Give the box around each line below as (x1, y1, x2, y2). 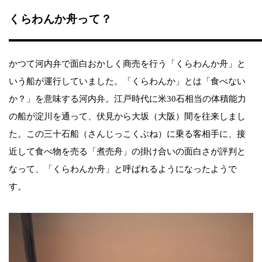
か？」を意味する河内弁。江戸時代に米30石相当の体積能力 (9, 94, 246, 104)
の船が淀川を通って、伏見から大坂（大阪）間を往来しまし (9, 111, 246, 121)
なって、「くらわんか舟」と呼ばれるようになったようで (9, 164, 237, 174)
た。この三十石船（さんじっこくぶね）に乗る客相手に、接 (9, 129, 246, 139)
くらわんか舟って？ (9, 12, 112, 25)
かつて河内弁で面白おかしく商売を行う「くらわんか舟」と (9, 58, 246, 68)
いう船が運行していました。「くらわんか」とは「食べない (9, 76, 246, 86)
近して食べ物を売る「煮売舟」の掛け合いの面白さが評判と (9, 146, 246, 156)
